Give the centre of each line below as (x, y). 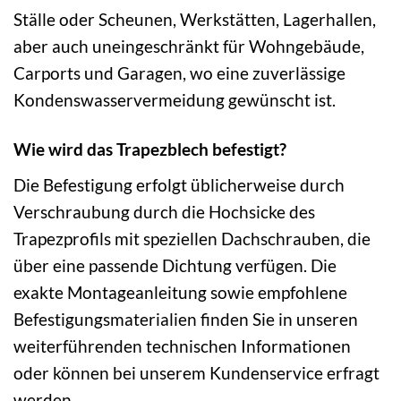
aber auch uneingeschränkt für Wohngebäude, (189, 47)
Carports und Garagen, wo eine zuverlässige (179, 73)
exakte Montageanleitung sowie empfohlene (180, 292)
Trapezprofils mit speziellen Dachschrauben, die (192, 238)
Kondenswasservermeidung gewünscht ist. (175, 100)
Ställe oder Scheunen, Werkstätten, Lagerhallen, (195, 20)
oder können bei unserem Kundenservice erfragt (196, 372)
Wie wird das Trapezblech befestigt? (150, 149)
